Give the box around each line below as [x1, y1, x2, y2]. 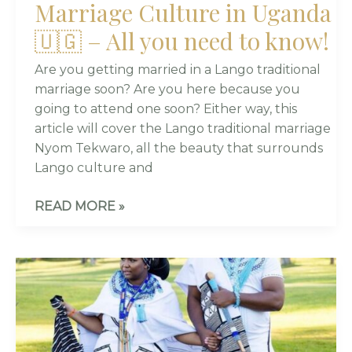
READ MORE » [35, 198, 125, 214]
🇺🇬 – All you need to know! [35, 24, 329, 57]
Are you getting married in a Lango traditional [35, 61, 321, 77]
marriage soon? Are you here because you [35, 81, 300, 97]
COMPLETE [34, 258, 107, 274]
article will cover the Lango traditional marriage [35, 120, 331, 136]
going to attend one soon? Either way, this [35, 101, 297, 116]
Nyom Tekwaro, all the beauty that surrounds [35, 140, 323, 156]
